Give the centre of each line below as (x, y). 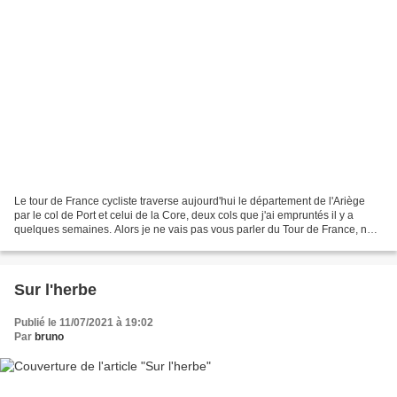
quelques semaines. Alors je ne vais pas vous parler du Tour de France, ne (194, 229)
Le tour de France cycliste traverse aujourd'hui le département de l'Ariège (190, 201)
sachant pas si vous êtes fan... (86, 243)
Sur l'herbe (55, 289)
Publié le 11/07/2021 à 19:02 (84, 322)
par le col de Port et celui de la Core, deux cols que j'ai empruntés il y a (184, 215)
